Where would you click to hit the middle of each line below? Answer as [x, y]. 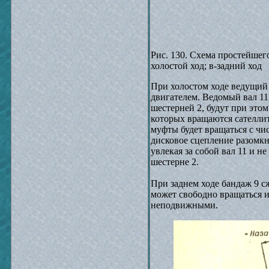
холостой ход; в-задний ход [206, 66]
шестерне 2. [175, 162]
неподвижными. [184, 205]
